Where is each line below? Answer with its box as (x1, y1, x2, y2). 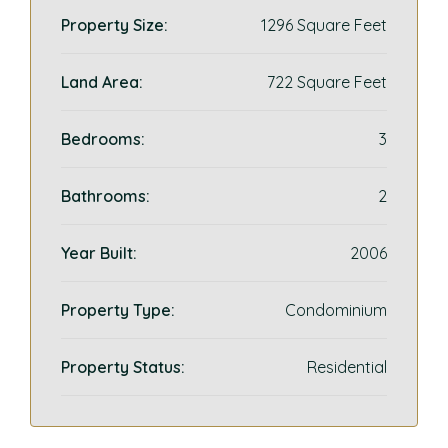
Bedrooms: (61, 129, 145, 149)
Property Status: (61, 357, 185, 377)
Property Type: (61, 300, 175, 320)
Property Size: (61, 15, 168, 35)
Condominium (285, 300, 387, 320)
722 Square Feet (267, 72, 387, 92)
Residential (307, 357, 387, 377)
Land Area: (61, 72, 143, 92)
